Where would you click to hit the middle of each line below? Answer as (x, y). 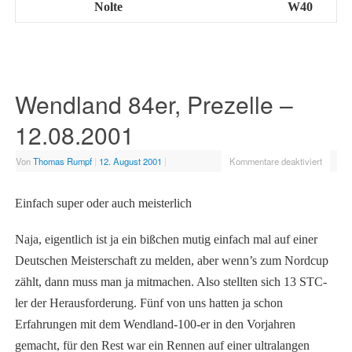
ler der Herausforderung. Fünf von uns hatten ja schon (148, 303)
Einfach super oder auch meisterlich (103, 203)
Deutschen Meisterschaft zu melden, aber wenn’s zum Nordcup (171, 261)
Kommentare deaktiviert (275, 161)
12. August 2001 (130, 161)
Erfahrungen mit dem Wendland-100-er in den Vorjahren (155, 324)
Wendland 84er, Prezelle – (154, 104)
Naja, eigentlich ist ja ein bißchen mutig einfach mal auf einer (166, 240)
